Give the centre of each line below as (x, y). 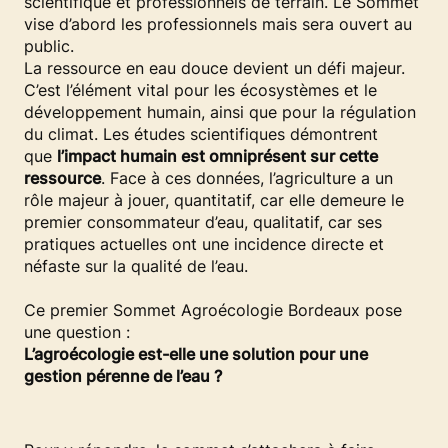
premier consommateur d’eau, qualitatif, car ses (203, 222)
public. (49, 46)
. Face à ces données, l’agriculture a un (247, 178)
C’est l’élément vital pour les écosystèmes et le (200, 90)
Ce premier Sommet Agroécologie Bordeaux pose (213, 310)
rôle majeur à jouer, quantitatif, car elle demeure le (214, 200)
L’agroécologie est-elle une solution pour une (196, 354)
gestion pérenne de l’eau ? (123, 376)
